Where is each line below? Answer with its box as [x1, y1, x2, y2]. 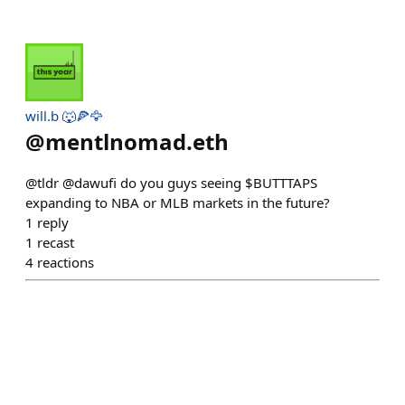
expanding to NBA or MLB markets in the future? [25, 193, 330, 212]
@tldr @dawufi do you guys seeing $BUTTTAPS [25, 174, 317, 192]
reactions [37, 253, 94, 271]
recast [37, 233, 74, 251]
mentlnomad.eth [45, 127, 229, 156]
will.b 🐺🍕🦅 [25, 107, 103, 125]
